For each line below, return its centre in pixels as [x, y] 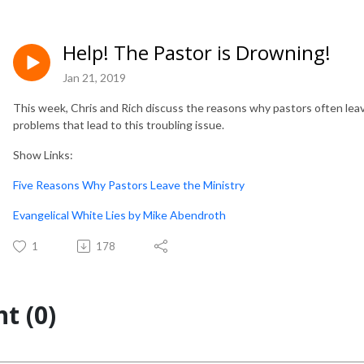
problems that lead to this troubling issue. [119, 124]
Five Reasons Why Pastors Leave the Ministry [129, 184]
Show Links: [43, 154]
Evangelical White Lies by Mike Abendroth [119, 214]
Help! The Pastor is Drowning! [197, 52]
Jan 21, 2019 [94, 77]
